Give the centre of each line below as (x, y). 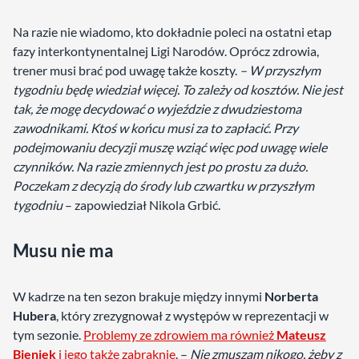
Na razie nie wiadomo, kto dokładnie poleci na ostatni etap (172, 32)
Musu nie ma (63, 251)
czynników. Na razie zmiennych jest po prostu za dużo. (160, 167)
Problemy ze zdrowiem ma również (180, 335)
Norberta (291, 296)
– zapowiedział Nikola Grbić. (141, 205)
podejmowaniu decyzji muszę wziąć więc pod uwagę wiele (170, 147)
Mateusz (301, 335)
